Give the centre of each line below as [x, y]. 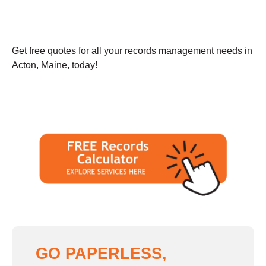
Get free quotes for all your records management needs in [132, 50]
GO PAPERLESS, [101, 253]
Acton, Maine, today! [55, 65]
